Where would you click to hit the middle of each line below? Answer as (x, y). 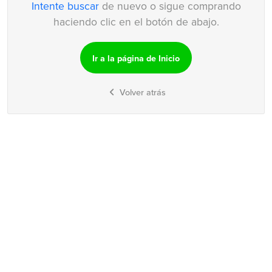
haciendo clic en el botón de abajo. (136, 22)
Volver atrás (141, 92)
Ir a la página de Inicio (136, 58)
